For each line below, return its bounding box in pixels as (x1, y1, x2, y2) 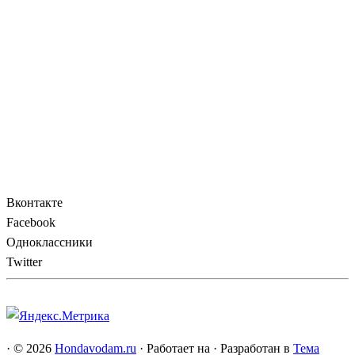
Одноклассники (6, 235, 93, 250)
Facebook (6, 216, 55, 230)
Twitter (6, 255, 42, 269)
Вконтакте (6, 196, 63, 210)
